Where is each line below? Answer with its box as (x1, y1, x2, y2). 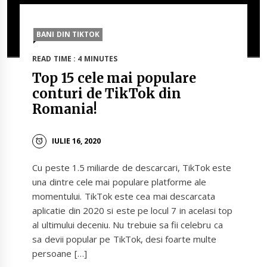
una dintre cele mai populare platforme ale (32, 176, 207, 188)
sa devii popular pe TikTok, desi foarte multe (32, 233, 217, 246)
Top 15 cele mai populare (32, 70, 196, 87)
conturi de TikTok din (32, 85, 182, 103)
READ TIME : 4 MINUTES (32, 54, 117, 64)
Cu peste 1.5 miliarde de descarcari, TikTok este (32, 162, 232, 174)
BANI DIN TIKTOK (36, 29, 100, 40)
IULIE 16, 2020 (51, 135, 101, 146)
